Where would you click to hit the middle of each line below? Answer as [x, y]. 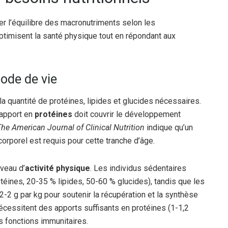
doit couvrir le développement [126, 114]
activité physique [58, 168]
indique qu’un [169, 127]
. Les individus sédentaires [138, 168]
